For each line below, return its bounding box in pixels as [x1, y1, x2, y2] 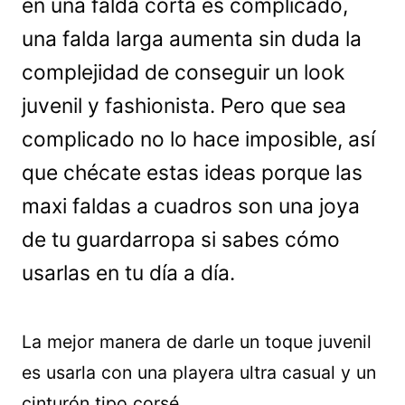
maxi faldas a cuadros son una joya [22, 193, 360, 219]
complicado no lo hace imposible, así [22, 127, 375, 152]
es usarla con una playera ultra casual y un [22, 362, 376, 383]
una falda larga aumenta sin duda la [22, 26, 362, 52]
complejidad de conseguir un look [22, 60, 344, 85]
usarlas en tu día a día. [22, 260, 235, 286]
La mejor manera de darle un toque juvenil [22, 331, 372, 353]
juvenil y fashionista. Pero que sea [22, 93, 346, 118]
